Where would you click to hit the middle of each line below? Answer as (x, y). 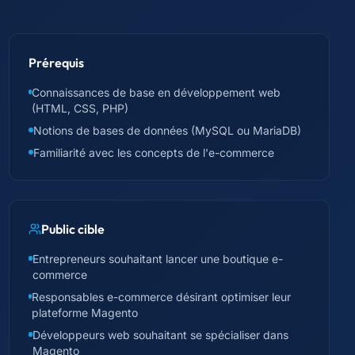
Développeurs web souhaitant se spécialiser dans (161, 335)
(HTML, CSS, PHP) (80, 108)
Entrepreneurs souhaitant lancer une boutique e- (158, 259)
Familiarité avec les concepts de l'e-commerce (153, 153)
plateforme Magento (85, 313)
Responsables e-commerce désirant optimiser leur (162, 297)
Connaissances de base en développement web (157, 92)
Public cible (73, 229)
